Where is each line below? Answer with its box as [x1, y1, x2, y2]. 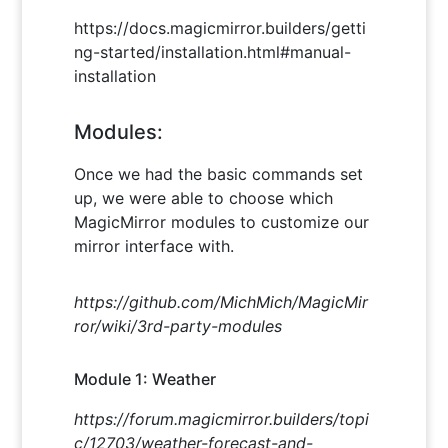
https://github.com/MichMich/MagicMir [74, 291, 369, 312]
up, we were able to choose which [74, 187, 334, 208]
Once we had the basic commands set [74, 163, 364, 184]
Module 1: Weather [74, 368, 217, 389]
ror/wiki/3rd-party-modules [74, 315, 283, 336]
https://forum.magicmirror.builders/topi [74, 408, 370, 429]
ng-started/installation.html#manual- [74, 41, 352, 62]
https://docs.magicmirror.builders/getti [74, 17, 367, 38]
